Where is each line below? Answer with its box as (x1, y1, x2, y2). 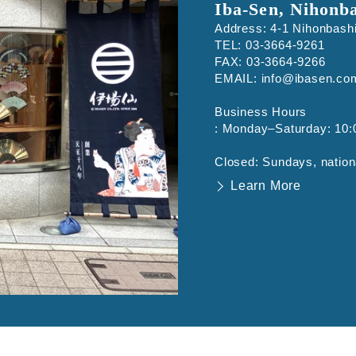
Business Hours (214, 105, 308, 119)
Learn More (230, 179, 301, 193)
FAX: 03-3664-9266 (214, 55, 326, 69)
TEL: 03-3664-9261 (214, 38, 325, 52)
